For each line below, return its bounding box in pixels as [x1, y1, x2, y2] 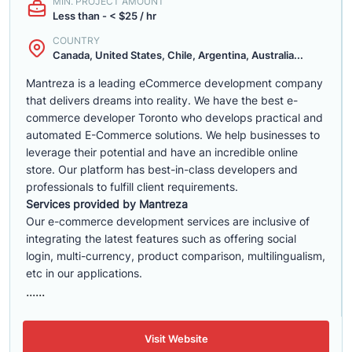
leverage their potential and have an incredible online [26, 145, 298, 159]
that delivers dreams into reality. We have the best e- [26, 93, 298, 107]
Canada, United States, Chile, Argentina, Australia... [53, 49, 303, 61]
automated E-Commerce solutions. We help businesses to [26, 128, 320, 141]
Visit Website [144, 332, 208, 345]
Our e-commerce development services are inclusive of [26, 214, 310, 228]
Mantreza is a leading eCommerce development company [26, 76, 323, 90]
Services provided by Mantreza [26, 197, 188, 211]
